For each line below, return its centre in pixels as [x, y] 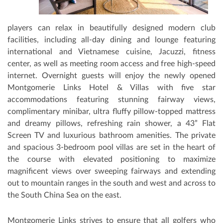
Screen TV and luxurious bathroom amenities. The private [111, 136]
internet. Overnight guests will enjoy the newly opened [111, 76]
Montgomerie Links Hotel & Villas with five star [111, 88]
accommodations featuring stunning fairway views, [111, 100]
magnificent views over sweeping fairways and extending [111, 171]
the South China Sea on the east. [64, 195]
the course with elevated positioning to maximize [111, 160]
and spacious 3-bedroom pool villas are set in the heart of [111, 148]
